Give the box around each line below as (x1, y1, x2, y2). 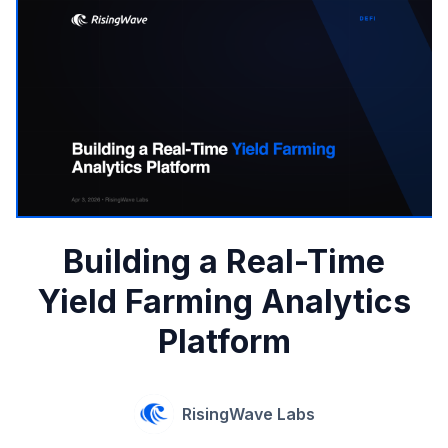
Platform (157, 322, 291, 362)
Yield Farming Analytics (37, 282, 411, 322)
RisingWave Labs (181, 404, 315, 425)
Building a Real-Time (63, 242, 385, 282)
